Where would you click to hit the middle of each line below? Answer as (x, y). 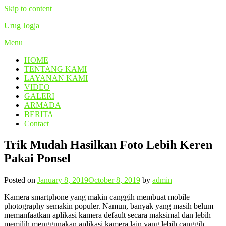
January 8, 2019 (63, 180)
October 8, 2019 (114, 180)
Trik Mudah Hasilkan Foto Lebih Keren (108, 145)
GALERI (39, 96)
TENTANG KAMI (55, 69)
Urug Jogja (22, 25)
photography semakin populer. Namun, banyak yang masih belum (109, 206)
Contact (37, 123)
